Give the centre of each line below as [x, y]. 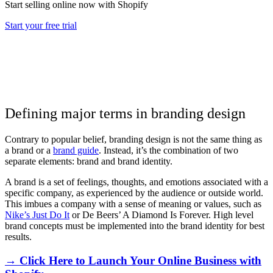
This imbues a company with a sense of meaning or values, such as [133, 204]
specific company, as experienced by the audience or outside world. [134, 193]
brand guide [76, 150]
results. [18, 236]
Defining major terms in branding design [125, 113]
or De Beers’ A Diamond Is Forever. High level [161, 214]
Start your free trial [41, 26]
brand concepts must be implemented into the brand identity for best [135, 225]
